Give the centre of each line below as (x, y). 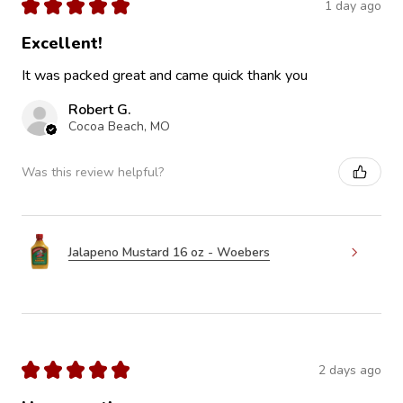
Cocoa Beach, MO (119, 127)
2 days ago (350, 370)
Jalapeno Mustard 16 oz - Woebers (169, 252)
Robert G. (100, 110)
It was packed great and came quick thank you (165, 76)
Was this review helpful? (93, 172)
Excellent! (62, 44)
